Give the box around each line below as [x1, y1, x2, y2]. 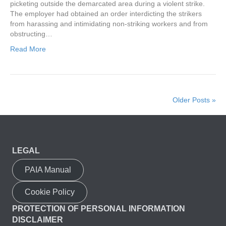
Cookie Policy [25, 188, 75, 197]
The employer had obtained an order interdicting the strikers [10, 10, 202, 18]
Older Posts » [173, 96, 216, 104]
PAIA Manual [25, 165, 71, 175]
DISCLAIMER [12, 215, 63, 224]
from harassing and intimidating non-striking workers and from [10, 20, 208, 28]
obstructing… [10, 30, 52, 38]
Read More [10, 45, 46, 53]
